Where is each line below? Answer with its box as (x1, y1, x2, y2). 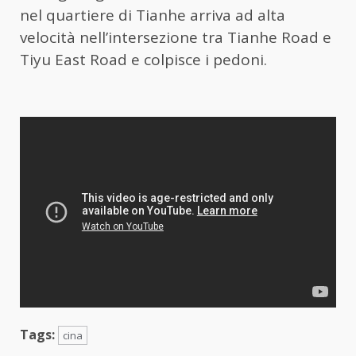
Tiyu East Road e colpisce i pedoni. (20, 48, 267, 70)
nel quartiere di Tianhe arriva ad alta (20, 4, 285, 25)
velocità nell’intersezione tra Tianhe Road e (20, 26, 331, 48)
